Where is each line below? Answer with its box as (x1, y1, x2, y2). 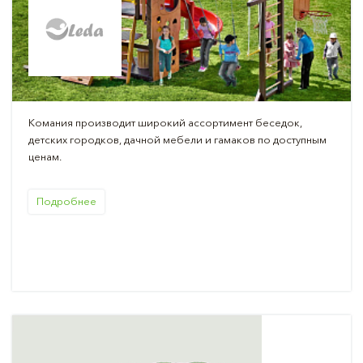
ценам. (28, 149, 62, 163)
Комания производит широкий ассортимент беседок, (28, 115, 302, 129)
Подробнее (36, 194, 96, 207)
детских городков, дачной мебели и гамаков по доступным (28, 132, 327, 146)
